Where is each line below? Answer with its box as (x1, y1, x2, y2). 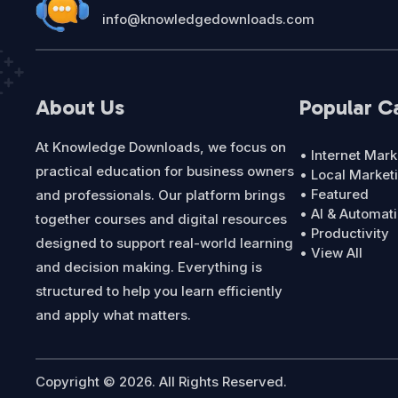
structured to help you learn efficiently (36, 282, 283, 299)
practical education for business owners (36, 162, 295, 179)
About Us (36, 93, 125, 120)
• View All (299, 243, 363, 261)
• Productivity (299, 224, 390, 242)
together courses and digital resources (36, 210, 288, 227)
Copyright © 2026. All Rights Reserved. (36, 372, 288, 390)
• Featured (299, 185, 370, 203)
